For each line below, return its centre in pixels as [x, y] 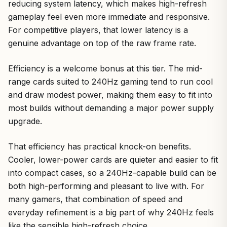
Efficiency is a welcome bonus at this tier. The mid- [105, 68]
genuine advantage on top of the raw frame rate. [102, 43]
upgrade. [25, 121]
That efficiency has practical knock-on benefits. [100, 146]
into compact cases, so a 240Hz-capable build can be [112, 173]
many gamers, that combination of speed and [95, 199]
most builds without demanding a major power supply [111, 108]
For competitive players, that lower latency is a [98, 30]
